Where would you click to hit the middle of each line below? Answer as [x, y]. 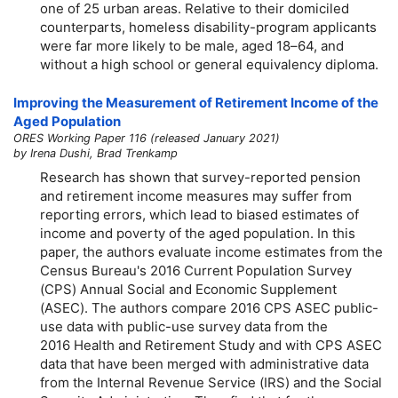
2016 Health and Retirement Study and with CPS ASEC [211, 345]
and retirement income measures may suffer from [196, 195]
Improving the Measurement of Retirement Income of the [196, 103]
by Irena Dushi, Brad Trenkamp [96, 154]
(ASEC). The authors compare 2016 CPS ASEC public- [209, 307]
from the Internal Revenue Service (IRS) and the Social [211, 382]
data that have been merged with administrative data [204, 363]
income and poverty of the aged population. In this [198, 233]
